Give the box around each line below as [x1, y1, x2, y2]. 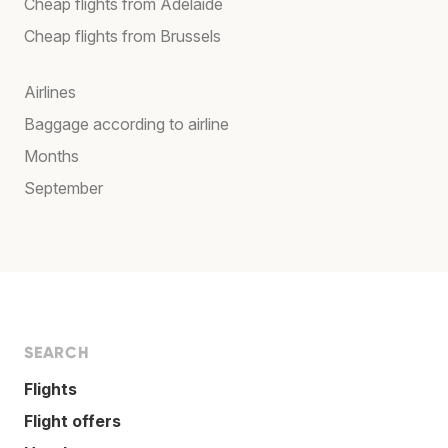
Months [24, 145, 79, 166]
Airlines [24, 81, 76, 102]
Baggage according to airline [24, 113, 229, 134]
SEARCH [24, 342, 90, 362]
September [24, 177, 103, 198]
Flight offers [24, 410, 121, 431]
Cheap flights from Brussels [24, 25, 221, 46]
